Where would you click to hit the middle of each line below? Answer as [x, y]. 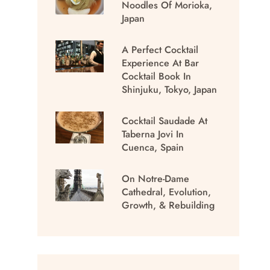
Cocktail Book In [157, 76]
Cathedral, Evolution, [167, 192]
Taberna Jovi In [153, 134]
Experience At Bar [161, 63]
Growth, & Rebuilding [168, 205]
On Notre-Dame [156, 178]
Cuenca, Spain [153, 147]
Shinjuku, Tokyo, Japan [170, 89]
